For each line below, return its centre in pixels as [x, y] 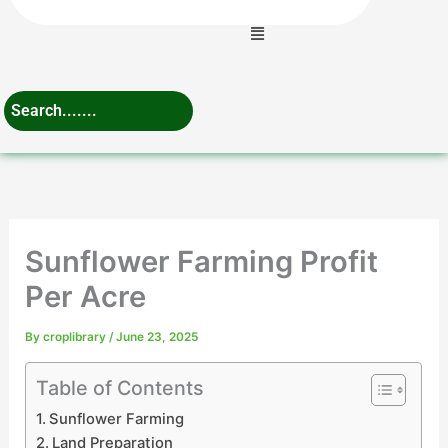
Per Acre [86, 296]
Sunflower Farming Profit [202, 261]
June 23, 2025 [157, 336]
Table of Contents [120, 387]
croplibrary [76, 336]
